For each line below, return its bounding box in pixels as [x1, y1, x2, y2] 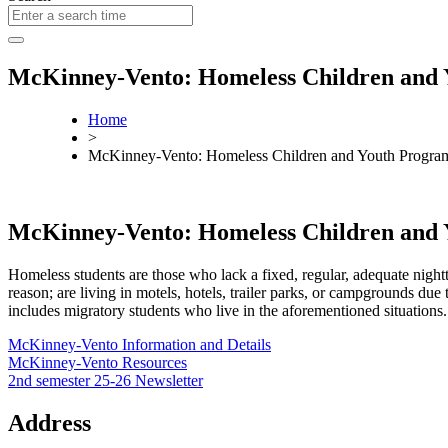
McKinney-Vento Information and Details [8, 335, 271, 353]
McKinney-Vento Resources [8, 353, 187, 371]
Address [8, 409, 91, 436]
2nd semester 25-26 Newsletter [8, 371, 203, 389]
